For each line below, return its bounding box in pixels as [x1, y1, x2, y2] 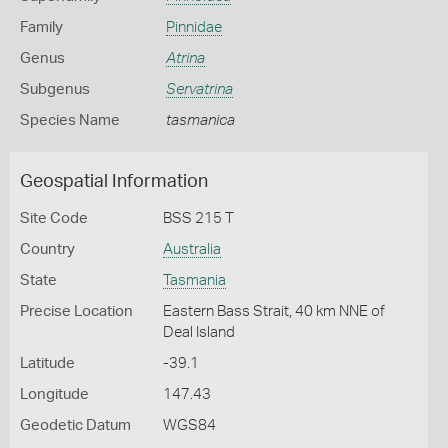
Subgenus [20, 82, 90, 97]
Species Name [20, 113, 120, 128]
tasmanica [165, 113, 235, 128]
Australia [162, 242, 221, 257]
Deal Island [162, 325, 235, 340]
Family [20, 20, 63, 35]
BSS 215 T [162, 211, 234, 226]
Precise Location [20, 304, 133, 319]
